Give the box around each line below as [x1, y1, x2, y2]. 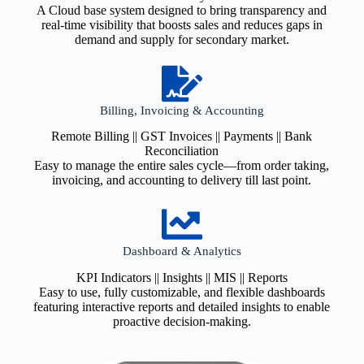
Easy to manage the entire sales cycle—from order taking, [34, 158, 330, 173]
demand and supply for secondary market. [74, 32, 289, 46]
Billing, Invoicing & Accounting [99, 103, 264, 117]
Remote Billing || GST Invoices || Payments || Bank [51, 129, 313, 144]
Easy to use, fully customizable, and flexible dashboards [38, 284, 325, 299]
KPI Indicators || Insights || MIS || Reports [76, 270, 288, 284]
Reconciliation [145, 144, 219, 158]
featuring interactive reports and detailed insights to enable [33, 299, 331, 314]
